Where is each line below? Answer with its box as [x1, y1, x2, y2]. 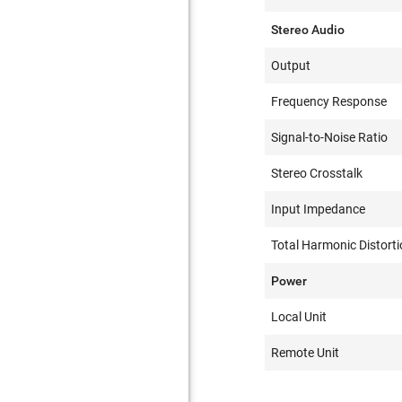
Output [271, 58, 311, 73]
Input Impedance [271, 202, 366, 216]
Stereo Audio [271, 22, 345, 37]
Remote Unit [271, 345, 340, 360]
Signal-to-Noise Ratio [271, 130, 389, 144]
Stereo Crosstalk [271, 166, 363, 180]
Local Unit [271, 310, 328, 324]
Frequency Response [271, 94, 388, 109]
